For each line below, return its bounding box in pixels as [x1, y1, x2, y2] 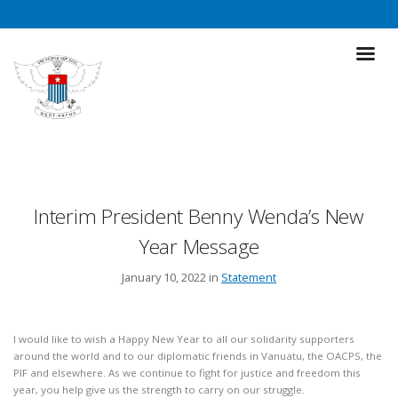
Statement [221, 269, 276, 286]
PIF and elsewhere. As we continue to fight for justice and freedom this [13, 365, 361, 379]
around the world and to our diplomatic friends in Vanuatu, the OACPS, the [13, 348, 382, 362]
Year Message [138, 232, 260, 260]
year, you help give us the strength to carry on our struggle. [13, 382, 305, 396]
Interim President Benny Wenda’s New [34, 202, 364, 230]
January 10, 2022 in [122, 269, 221, 286]
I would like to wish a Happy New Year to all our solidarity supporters [13, 331, 354, 346]
